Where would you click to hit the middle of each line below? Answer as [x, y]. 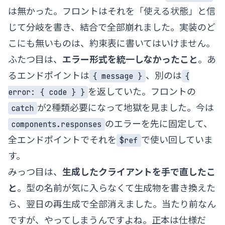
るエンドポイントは [49, 75]
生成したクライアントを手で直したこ [139, 172]
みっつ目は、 [35, 172]
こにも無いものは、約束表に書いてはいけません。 [111, 43]
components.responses [57, 124]
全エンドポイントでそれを [62, 140]
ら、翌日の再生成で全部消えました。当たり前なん [112, 204]
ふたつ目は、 [35, 59]
